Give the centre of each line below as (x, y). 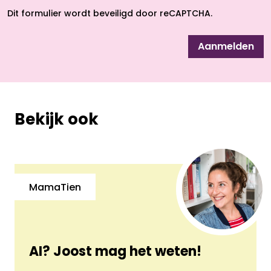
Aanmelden (226, 47)
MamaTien (55, 188)
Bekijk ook (57, 121)
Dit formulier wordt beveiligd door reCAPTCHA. (110, 15)
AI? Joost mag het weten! (115, 253)
